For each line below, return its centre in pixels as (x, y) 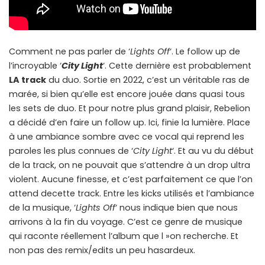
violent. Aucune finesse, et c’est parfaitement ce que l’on (131, 179)
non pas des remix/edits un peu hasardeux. (102, 250)
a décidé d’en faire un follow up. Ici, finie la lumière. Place (130, 122)
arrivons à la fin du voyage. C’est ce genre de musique (126, 222)
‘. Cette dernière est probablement (177, 65)
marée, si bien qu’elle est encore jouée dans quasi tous (127, 94)
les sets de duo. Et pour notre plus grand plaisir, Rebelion (130, 108)
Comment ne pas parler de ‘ (70, 51)
